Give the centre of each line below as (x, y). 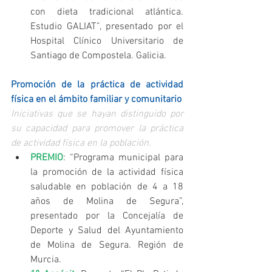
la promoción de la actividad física (107, 173)
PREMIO (47, 158)
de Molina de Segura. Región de (107, 246)
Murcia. (48, 260)
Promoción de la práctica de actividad (97, 85)
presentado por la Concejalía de (107, 216)
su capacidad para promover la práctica (97, 129)
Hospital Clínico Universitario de (107, 42)
